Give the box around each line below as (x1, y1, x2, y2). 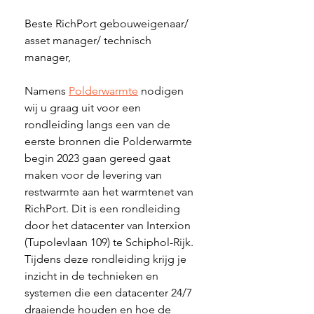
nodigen (138, 84, 186, 98)
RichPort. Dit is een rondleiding (25, 202, 183, 216)
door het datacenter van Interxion (25, 219, 193, 233)
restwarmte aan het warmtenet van (25, 185, 196, 199)
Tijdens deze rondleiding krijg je (25, 252, 189, 266)
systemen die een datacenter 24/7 (25, 286, 195, 300)
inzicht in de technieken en (25, 269, 161, 283)
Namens (25, 84, 69, 98)
